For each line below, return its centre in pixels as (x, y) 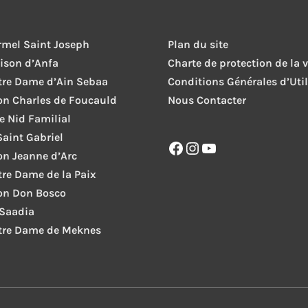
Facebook (202, 147)
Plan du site (198, 44)
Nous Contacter (207, 100)
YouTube (231, 147)
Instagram (223, 147)
